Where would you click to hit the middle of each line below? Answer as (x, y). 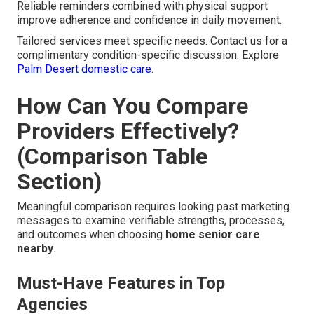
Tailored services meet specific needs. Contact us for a (152, 41)
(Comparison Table (112, 156)
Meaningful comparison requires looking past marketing (153, 206)
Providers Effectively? (128, 131)
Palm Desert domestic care (84, 69)
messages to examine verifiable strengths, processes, (151, 220)
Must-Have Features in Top (121, 283)
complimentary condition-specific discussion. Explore (148, 55)
